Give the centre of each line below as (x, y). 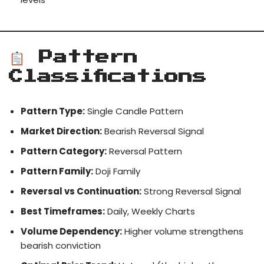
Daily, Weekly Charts (150, 212)
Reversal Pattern (144, 151)
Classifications (108, 77)
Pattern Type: (53, 111)
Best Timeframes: (63, 212)
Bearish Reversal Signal (153, 131)
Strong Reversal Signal (191, 192)
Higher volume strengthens (183, 232)
